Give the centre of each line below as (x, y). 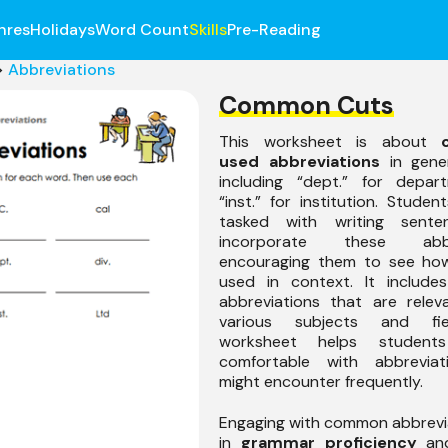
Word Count (141, 29)
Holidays (62, 29)
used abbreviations (299, 161)
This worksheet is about (330, 141)
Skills (207, 29)
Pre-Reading (273, 29)
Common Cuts (306, 105)
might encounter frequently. (321, 381)
